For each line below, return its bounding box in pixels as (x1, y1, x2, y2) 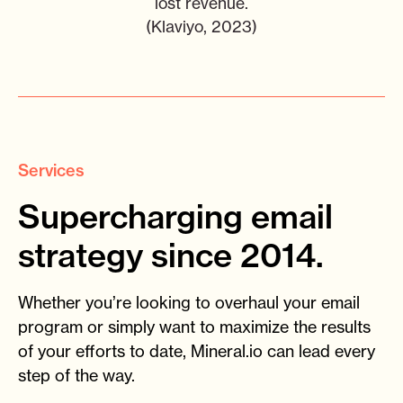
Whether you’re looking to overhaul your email (18, 292, 360, 313)
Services (18, 160, 85, 182)
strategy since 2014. (18, 235, 324, 276)
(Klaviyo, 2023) (146, 17, 257, 37)
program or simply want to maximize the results (18, 317, 371, 337)
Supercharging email (18, 196, 333, 237)
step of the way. (18, 365, 135, 386)
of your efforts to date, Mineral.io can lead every (18, 341, 375, 362)
